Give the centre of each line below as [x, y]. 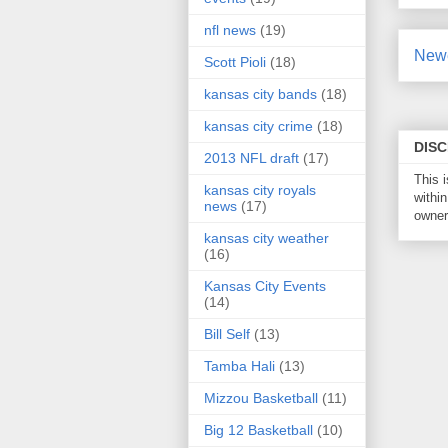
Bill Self [227, 334]
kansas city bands [260, 94]
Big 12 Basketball [258, 430]
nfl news [230, 30]
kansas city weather [266, 238]
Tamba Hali [239, 366]
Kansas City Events [265, 286]
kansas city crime [258, 126]
